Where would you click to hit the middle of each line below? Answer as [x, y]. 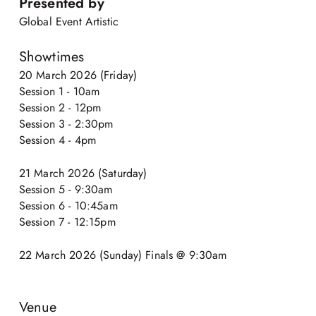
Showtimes [51, 57]
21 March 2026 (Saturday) [83, 174]
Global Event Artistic [69, 22]
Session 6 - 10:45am [68, 206]
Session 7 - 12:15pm [67, 222]
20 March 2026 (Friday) [78, 75]
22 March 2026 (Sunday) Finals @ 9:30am [123, 255]
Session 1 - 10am [59, 92]
